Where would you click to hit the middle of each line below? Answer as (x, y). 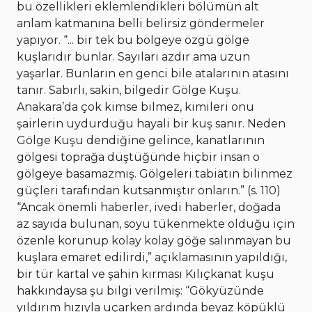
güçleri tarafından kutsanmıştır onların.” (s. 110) (149, 191)
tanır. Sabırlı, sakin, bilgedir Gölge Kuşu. (129, 91)
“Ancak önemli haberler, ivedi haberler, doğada (149, 208)
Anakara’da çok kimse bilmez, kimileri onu (135, 107)
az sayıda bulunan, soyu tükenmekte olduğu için (156, 224)
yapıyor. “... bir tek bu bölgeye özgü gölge (133, 40)
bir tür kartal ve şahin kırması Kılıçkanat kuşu (146, 274)
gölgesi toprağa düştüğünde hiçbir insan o (138, 157)
